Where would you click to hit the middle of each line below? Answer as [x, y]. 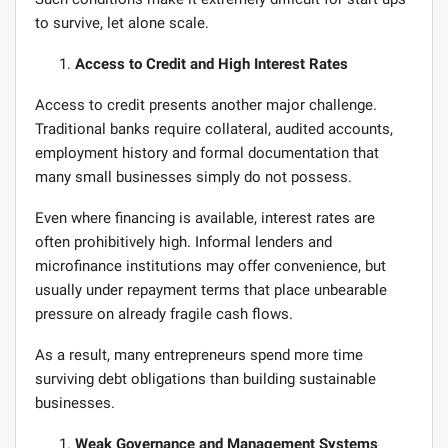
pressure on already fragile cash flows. [164, 313]
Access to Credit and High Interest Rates [211, 63]
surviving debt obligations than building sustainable [205, 378]
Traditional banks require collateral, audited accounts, [214, 128]
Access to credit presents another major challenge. [206, 104]
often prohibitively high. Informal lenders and [183, 241]
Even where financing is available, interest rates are [205, 217]
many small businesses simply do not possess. [193, 176]
